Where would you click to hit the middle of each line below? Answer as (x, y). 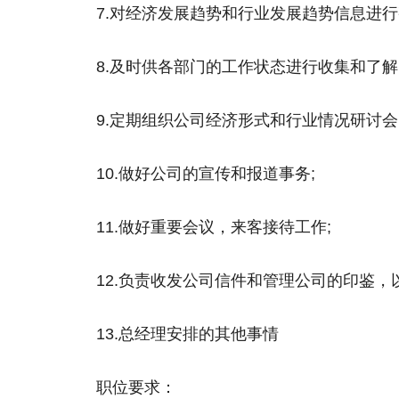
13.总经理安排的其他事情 (187, 334)
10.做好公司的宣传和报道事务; (206, 174)
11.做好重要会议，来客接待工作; (214, 227)
